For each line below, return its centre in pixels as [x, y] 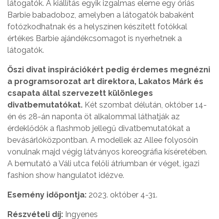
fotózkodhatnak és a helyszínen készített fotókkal [97, 27]
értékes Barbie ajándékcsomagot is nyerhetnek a [95, 39]
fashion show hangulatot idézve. [66, 175]
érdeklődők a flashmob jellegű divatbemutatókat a [99, 129]
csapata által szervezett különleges [80, 93]
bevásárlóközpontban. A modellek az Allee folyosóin [103, 140]
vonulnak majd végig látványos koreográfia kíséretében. [107, 152]
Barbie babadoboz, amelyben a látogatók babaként [101, 15]
